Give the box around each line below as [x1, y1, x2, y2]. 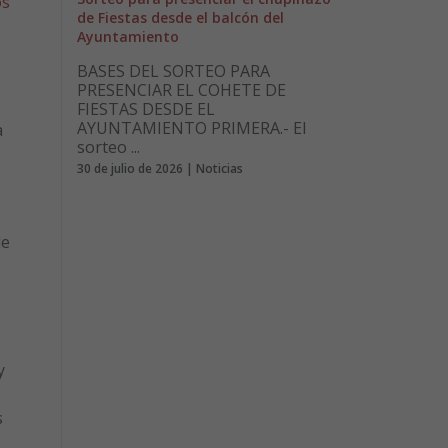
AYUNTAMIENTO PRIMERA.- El [77, 117, 306, 140]
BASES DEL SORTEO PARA [77, 60, 270, 83]
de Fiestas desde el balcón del [77, 8, 284, 28]
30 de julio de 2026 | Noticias [77, 159, 243, 177]
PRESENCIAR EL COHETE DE [77, 79, 286, 102]
